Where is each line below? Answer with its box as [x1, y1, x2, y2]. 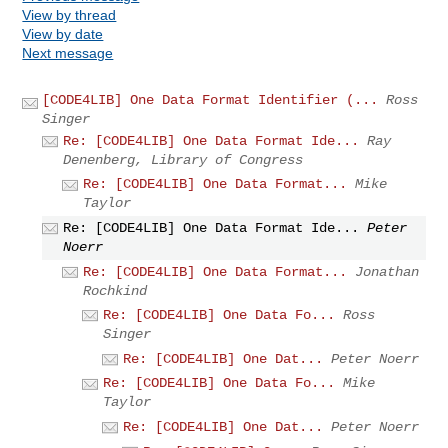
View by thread [22, 6, 117, 23]
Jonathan [355, 263, 420, 280]
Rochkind [83, 282, 148, 299]
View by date [22, 25, 104, 42]
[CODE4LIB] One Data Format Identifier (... [42, 91, 379, 108]
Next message [22, 44, 114, 61]
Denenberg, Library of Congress [63, 151, 304, 168]
